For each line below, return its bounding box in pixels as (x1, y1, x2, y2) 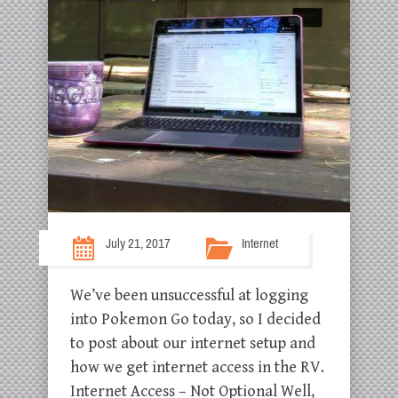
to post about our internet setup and (70, 334, 315, 353)
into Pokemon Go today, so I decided (70, 310, 321, 329)
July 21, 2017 (106, 236, 171, 251)
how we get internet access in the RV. (70, 358, 324, 377)
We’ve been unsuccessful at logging (70, 286, 308, 305)
